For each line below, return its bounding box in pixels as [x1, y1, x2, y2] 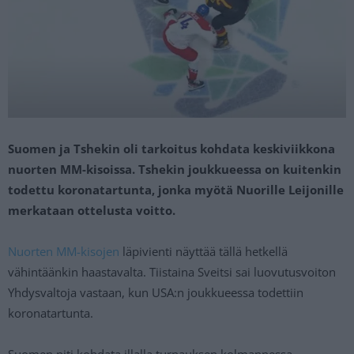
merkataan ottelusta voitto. [8, 201, 175, 218]
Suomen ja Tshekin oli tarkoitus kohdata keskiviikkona [8, 140, 335, 156]
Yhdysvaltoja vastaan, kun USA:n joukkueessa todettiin [8, 284, 303, 300]
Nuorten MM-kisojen [8, 243, 119, 259]
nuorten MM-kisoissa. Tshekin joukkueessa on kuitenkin [8, 160, 341, 177]
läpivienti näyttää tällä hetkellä [119, 243, 288, 259]
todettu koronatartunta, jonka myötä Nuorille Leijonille [8, 181, 344, 198]
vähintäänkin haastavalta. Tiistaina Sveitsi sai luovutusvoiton [8, 263, 336, 280]
